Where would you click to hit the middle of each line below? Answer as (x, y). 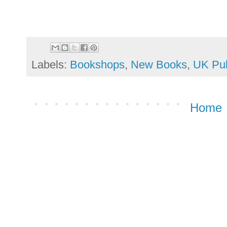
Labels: (51, 65)
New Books (159, 65)
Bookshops (97, 65)
